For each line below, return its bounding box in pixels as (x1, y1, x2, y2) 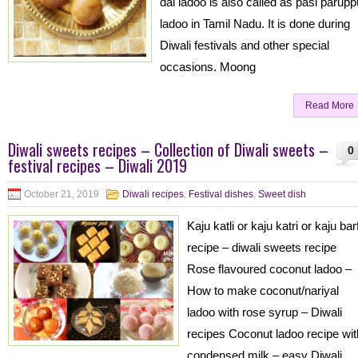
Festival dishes (189, 189, 253, 200)
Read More (305, 100, 354, 111)
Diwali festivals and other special (160, 38, 329, 52)
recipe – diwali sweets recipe (187, 241, 336, 254)
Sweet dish (258, 189, 306, 200)
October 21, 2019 (24, 189, 99, 200)
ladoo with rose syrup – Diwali (187, 305, 342, 319)
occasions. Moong (160, 60, 256, 74)
